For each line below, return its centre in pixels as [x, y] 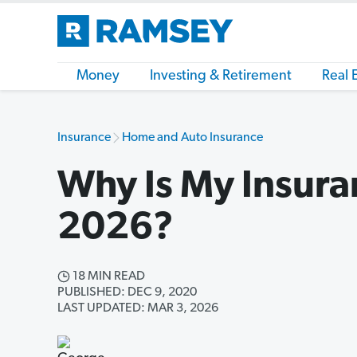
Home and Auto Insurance [192, 138]
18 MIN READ [108, 277]
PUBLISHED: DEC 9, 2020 [127, 292]
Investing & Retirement [221, 76]
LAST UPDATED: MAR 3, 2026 [138, 308]
